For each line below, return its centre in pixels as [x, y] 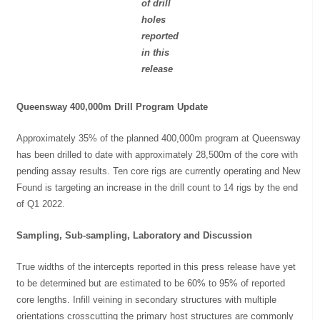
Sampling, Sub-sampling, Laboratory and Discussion [135, 235]
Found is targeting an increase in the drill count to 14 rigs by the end [157, 187]
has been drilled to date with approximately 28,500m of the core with [157, 154]
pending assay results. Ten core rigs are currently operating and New [159, 171]
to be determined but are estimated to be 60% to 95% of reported [151, 283]
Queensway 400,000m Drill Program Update [112, 106]
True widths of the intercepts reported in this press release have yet [156, 266]
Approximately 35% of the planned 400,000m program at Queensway [159, 138]
